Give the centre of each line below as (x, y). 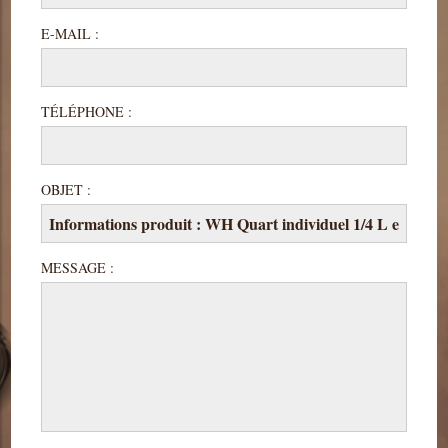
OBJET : (66, 189)
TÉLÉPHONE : (87, 111)
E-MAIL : (70, 33)
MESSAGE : (78, 267)
